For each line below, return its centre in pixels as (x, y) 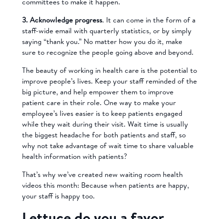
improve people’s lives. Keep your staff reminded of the (109, 81)
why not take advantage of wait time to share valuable (108, 145)
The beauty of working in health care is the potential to (109, 70)
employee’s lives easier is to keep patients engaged (102, 113)
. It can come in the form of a (149, 20)
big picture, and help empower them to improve (98, 91)
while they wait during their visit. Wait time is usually (105, 124)
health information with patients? (74, 156)
